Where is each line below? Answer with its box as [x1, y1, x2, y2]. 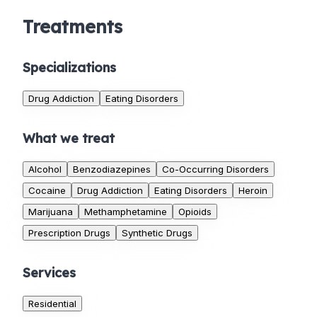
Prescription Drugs [28, 226, 110, 238]
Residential [28, 297, 76, 309]
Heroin [238, 184, 267, 196]
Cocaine [28, 184, 66, 196]
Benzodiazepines [73, 163, 151, 175]
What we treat [23, 129, 115, 146]
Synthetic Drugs [122, 226, 192, 238]
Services [23, 264, 76, 281]
